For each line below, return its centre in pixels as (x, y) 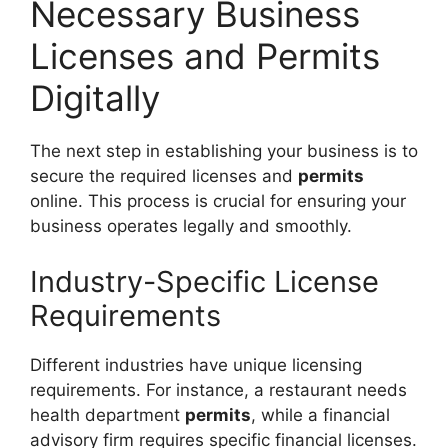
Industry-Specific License (204, 281)
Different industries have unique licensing (196, 364)
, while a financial (320, 414)
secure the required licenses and (164, 176)
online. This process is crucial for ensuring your (218, 201)
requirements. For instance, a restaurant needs (218, 389)
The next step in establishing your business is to (224, 151)
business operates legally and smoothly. (191, 226)
